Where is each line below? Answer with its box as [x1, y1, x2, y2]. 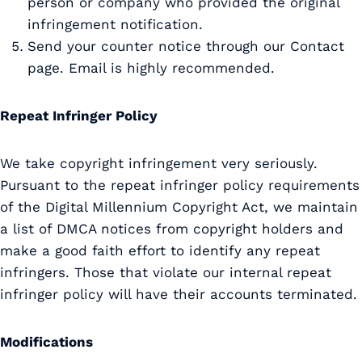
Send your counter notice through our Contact [27, 38, 344, 54]
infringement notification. [27, 16, 203, 32]
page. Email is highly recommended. [27, 60, 275, 76]
